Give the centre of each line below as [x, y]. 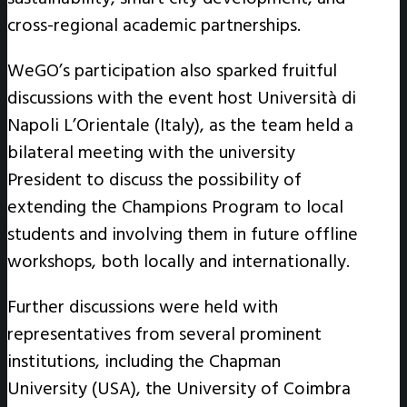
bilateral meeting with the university [151, 152]
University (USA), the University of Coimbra [179, 388]
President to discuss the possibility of [154, 179]
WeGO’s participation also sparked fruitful [172, 70]
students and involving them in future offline [183, 234]
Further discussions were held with [143, 307]
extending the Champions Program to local [175, 207]
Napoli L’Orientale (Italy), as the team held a [180, 125]
